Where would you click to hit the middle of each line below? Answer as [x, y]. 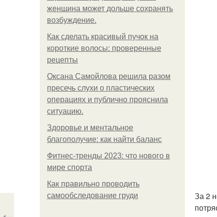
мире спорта [70, 167]
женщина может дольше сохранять [110, 8]
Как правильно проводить [93, 184]
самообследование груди [93, 195]
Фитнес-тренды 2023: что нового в [108, 156]
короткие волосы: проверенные [104, 48]
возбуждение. [72, 20]
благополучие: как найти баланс [104, 139]
